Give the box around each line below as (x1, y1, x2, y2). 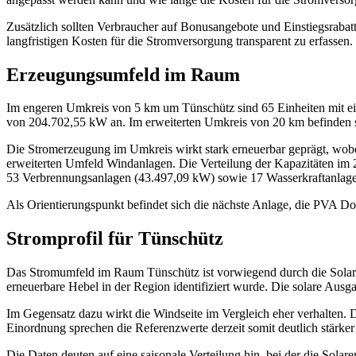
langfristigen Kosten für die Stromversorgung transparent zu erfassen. (6, 33, 353, 48)
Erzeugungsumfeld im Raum (6, 64, 240, 85)
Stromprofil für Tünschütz (6, 228, 223, 250)
